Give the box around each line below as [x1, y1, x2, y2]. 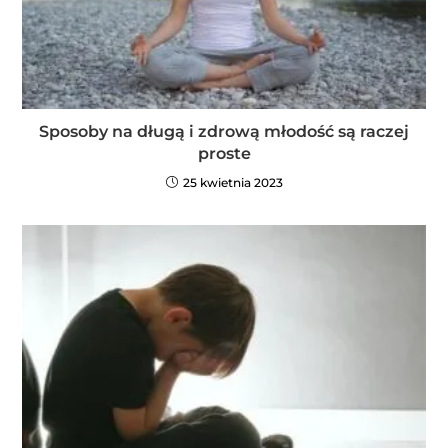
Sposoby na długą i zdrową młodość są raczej [39, 121, 409, 141]
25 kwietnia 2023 [182, 174, 283, 190]
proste [197, 143, 251, 163]
